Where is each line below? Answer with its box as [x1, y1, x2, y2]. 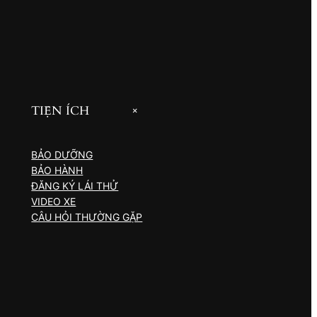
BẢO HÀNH [31, 164, 83, 177]
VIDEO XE [31, 195, 76, 208]
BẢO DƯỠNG [31, 149, 93, 161]
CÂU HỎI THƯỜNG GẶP [31, 211, 143, 224]
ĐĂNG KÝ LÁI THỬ [31, 180, 119, 192]
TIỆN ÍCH [31, 103, 90, 120]
